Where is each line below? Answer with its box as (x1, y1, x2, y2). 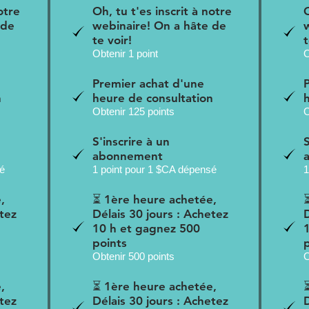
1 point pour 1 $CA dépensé (92, 163, 217, 175)
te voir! (92, 32, 132, 47)
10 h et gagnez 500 (92, 221, 200, 235)
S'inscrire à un (92, 134, 170, 148)
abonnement (92, 148, 163, 163)
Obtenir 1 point (92, 47, 158, 59)
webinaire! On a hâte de (92, 18, 226, 32)
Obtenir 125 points (92, 105, 175, 117)
